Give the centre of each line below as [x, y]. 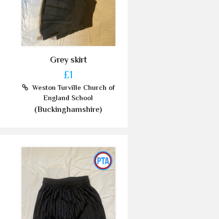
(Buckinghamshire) [68, 110]
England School [68, 98]
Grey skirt [68, 60]
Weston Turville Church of [71, 88]
